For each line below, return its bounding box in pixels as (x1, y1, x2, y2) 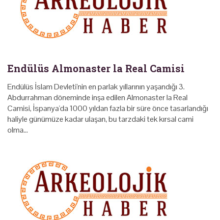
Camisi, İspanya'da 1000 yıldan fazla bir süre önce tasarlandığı (7, 103, 208, 113)
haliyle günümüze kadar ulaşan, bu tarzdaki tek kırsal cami (7, 113, 193, 124)
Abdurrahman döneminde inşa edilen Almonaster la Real (7, 92, 188, 103)
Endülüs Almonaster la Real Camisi (7, 61, 185, 75)
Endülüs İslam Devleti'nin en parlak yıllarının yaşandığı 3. (7, 81, 185, 92)
